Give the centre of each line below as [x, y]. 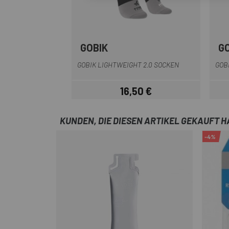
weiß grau [144, 50]
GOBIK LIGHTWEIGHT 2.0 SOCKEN [128, 65]
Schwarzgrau [164, 50]
